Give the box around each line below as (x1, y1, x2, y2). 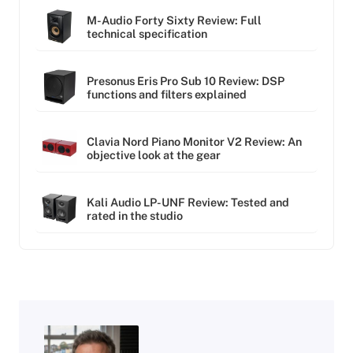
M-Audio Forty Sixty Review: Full (87, 13, 262, 27)
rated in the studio (87, 208, 183, 222)
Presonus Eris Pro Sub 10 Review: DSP (87, 73, 284, 87)
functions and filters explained (87, 87, 247, 101)
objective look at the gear (87, 147, 221, 162)
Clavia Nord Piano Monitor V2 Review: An (87, 134, 302, 148)
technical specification (87, 26, 207, 40)
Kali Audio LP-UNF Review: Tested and (87, 195, 289, 209)
